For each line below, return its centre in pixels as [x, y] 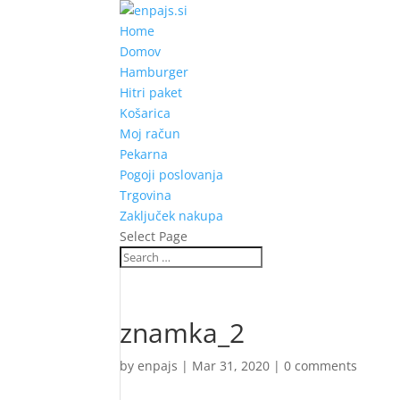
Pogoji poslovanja [172, 175]
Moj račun [150, 133]
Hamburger [154, 72]
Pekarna [144, 154]
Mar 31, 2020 [231, 366]
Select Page [154, 236]
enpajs [158, 366]
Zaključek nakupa [172, 216]
